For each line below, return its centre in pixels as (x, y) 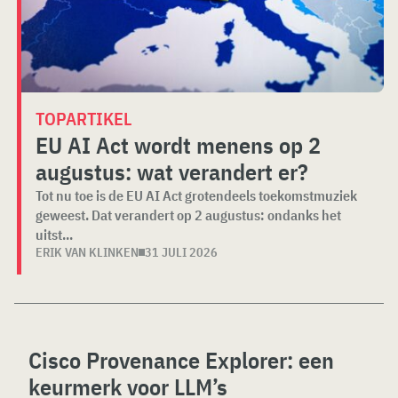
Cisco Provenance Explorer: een (181, 359)
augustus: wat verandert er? (172, 171)
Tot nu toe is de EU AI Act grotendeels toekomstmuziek (196, 195)
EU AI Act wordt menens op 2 (178, 144)
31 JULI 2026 (181, 252)
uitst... (54, 234)
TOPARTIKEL (84, 118)
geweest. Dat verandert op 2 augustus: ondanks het (188, 215)
